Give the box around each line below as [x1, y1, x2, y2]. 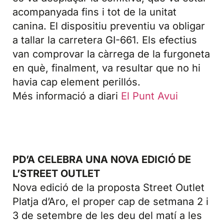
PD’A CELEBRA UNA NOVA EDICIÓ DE [12, 153, 191, 165]
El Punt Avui [121, 89, 178, 102]
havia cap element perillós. [12, 75, 140, 88]
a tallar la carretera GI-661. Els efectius [12, 33, 197, 46]
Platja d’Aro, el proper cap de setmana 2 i [12, 195, 208, 207]
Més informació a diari [12, 89, 121, 102]
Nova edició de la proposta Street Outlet [12, 181, 204, 193]
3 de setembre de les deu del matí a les [12, 209, 202, 221]
